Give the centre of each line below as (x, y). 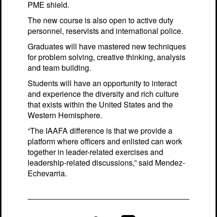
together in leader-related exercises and (95, 152)
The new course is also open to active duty (101, 20)
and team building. (59, 67)
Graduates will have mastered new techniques (107, 46)
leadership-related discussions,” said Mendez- (106, 162)
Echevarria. (47, 173)
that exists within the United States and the (100, 104)
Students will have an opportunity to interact (102, 83)
